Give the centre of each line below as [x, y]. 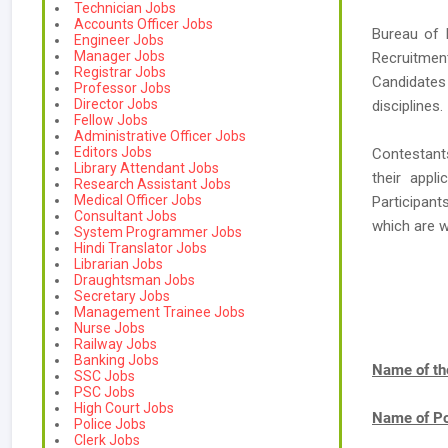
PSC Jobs [104, 392]
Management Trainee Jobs [159, 312]
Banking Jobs [116, 360]
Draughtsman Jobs [134, 280]
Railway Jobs [115, 344]
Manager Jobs [119, 56]
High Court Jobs [124, 408]
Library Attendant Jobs [146, 168]
